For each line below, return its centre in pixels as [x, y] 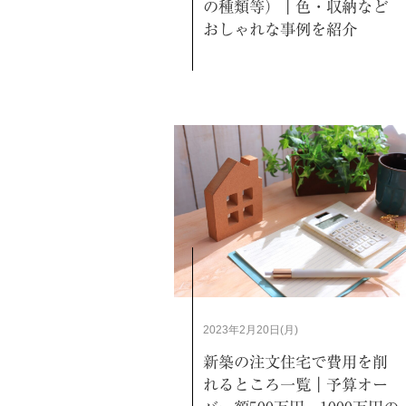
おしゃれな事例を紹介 [280, 29]
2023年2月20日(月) [251, 329]
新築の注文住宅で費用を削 [295, 362]
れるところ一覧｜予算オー [295, 384]
